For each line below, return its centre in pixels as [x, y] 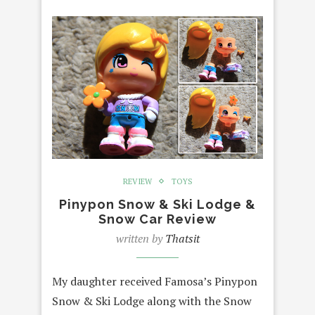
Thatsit [182, 238]
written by [140, 238]
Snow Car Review [157, 219]
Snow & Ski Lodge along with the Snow [152, 301]
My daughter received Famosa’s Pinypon [155, 281]
